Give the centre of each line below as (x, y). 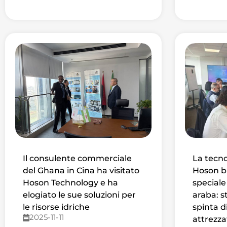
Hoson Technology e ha (70, 183)
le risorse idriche (56, 207)
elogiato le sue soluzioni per (79, 195)
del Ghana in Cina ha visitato (81, 171)
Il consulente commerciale (77, 159)
